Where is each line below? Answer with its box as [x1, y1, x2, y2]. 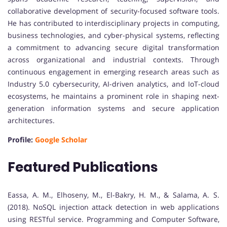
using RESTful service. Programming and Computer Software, [8, 214, 219, 224]
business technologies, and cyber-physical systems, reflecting [8, 30, 219, 41]
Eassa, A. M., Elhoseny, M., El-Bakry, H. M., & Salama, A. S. [8, 190, 219, 200]
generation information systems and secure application [8, 103, 219, 113]
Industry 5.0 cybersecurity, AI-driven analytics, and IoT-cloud [8, 79, 219, 89]
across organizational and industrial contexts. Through [8, 55, 219, 65]
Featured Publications [8, 158, 158, 177]
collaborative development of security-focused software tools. [8, 6, 219, 16]
